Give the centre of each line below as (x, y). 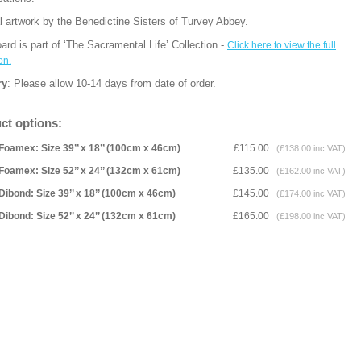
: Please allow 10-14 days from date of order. (115, 83)
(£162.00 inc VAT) (309, 171)
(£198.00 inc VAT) (309, 216)
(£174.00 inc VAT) (309, 193)
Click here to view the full (282, 45)
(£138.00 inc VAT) (309, 148)
